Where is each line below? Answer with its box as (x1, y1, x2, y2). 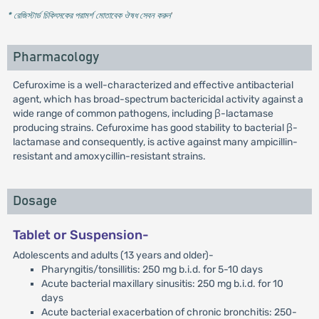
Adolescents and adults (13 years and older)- (12, 249, 214, 262)
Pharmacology (12, 51, 99, 65)
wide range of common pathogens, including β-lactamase (12, 108, 273, 120)
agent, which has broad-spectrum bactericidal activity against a (12, 93, 303, 106)
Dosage (12, 194, 57, 209)
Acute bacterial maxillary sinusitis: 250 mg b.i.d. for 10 (41, 278, 283, 291)
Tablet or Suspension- (12, 227, 149, 244)
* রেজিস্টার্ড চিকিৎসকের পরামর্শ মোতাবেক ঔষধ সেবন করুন (6, 10, 171, 21)
